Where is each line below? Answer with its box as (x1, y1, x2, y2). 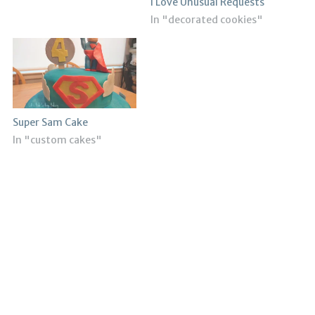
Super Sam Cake (12, 116, 88, 129)
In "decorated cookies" (150, 13, 263, 26)
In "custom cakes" (12, 134, 102, 147)
